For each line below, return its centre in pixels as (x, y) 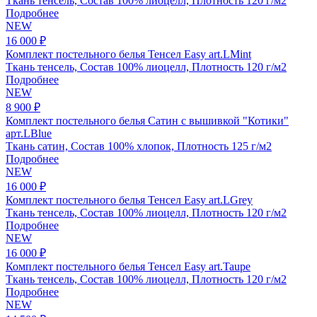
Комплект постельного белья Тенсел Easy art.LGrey (129, 200)
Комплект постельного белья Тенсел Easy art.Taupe (128, 266)
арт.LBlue (29, 133)
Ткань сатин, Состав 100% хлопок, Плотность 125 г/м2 (139, 146)
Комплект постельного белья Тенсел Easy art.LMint (128, 54)
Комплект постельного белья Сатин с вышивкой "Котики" (147, 120)
